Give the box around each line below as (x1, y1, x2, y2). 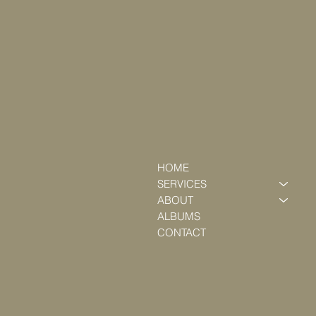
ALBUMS (157, 209, 200, 224)
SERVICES (157, 177, 207, 191)
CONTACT (157, 226, 206, 240)
